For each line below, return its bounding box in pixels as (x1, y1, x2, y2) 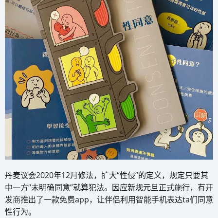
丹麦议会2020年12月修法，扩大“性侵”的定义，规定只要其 (5, 170, 208, 181)
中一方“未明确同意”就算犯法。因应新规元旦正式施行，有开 (5, 182, 213, 193)
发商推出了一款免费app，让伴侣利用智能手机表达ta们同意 (5, 194, 213, 205)
